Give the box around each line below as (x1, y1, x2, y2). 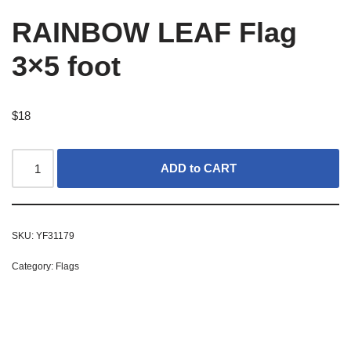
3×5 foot (12, 50, 121, 83)
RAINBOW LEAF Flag (12, 16, 297, 49)
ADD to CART (160, 161, 237, 175)
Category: (12, 261, 56, 273)
